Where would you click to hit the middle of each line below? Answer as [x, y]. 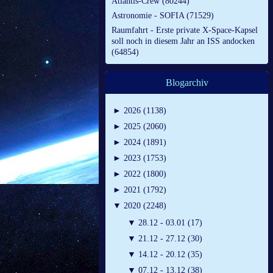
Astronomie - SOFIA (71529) [163, 16]
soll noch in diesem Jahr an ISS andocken [183, 41]
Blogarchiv [187, 83]
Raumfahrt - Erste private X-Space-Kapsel [185, 30]
